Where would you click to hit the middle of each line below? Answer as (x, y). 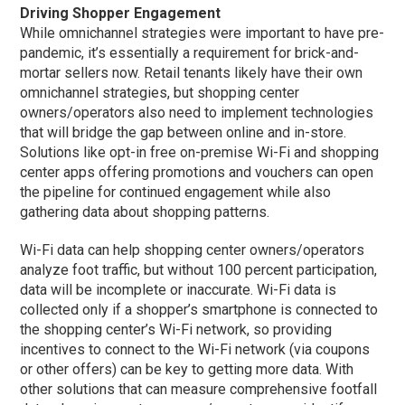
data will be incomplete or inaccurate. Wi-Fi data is (179, 290)
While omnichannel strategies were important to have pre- (202, 33)
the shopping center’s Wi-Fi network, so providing (176, 330)
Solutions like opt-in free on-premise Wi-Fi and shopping (200, 153)
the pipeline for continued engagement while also (176, 193)
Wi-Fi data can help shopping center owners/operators (193, 250)
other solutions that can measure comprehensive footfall (199, 390)
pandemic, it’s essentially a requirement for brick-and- (190, 53)
